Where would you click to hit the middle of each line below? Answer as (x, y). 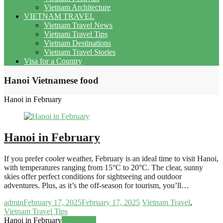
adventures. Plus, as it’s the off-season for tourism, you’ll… (97, 186)
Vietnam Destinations (77, 43)
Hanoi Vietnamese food (51, 80)
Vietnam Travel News (78, 25)
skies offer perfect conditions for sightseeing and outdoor (93, 177)
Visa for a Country (53, 61)
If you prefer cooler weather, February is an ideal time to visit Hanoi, (111, 159)
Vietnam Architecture (77, 7)
